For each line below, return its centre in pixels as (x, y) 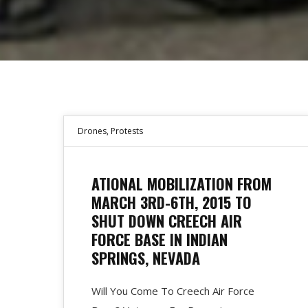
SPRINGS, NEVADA (146, 257)
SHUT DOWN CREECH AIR (167, 220)
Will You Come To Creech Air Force (173, 290)
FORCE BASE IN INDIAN (159, 239)
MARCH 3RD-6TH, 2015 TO (172, 202)
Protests (127, 131)
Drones (92, 131)
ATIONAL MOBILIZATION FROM (181, 183)
